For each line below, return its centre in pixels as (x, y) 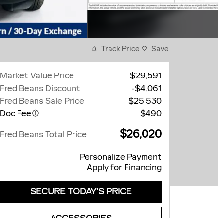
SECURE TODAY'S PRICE (81, 192)
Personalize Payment (121, 156)
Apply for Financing (124, 167)
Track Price (120, 48)
